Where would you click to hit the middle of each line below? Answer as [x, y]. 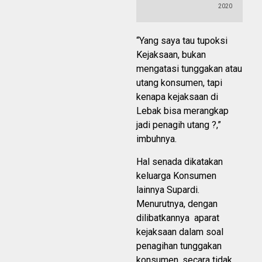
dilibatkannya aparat [178, 218]
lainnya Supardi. [168, 190]
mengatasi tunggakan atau [189, 69]
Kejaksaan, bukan [171, 55]
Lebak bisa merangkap [182, 111]
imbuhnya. [156, 139]
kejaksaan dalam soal [180, 232]
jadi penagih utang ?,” [179, 125]
